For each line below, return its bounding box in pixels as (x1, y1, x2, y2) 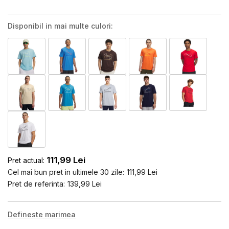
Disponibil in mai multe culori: (8, 21, 113, 30)
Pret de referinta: (8, 179, 65, 188)
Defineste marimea (8, 210, 76, 219)
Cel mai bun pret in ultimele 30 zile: (8, 167, 124, 176)
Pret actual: (8, 156, 44, 165)
